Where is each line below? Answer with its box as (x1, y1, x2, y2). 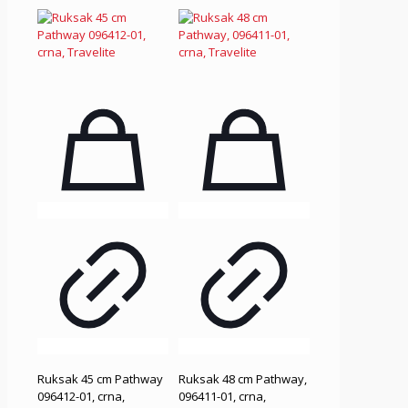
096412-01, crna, (37, 388, 125, 405)
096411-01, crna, (178, 388, 267, 405)
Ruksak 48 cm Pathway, (178, 371, 308, 388)
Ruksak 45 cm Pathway (37, 371, 163, 388)
